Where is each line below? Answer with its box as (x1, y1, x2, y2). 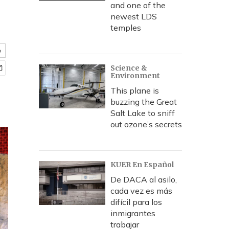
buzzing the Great (110, 97, 177, 107)
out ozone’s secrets (110, 119, 182, 129)
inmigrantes (110, 208, 155, 218)
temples (110, 22, 141, 33)
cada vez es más (110, 186, 172, 196)
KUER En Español (110, 160, 174, 169)
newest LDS (110, 11, 157, 21)
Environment (110, 71, 160, 80)
